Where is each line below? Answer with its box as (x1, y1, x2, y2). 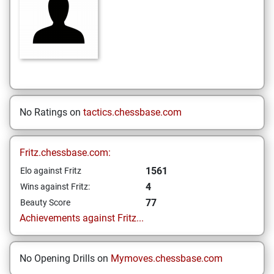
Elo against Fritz (20, 166, 81, 176)
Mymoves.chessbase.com (111, 253, 223, 264)
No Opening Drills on (20, 253, 111, 264)
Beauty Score (20, 198, 70, 207)
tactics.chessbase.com (83, 106, 182, 118)
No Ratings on (20, 106, 83, 118)
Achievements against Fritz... (20, 212, 144, 224)
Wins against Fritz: (20, 182, 90, 191)
